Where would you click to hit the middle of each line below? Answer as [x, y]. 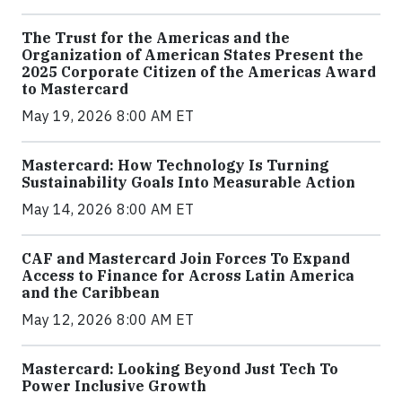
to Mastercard [75, 88]
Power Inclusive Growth [114, 385]
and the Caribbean [91, 292]
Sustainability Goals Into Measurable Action [188, 182]
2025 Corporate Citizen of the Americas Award [199, 71]
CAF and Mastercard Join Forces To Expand [186, 258]
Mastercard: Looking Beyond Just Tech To [180, 368]
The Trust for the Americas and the [156, 37]
